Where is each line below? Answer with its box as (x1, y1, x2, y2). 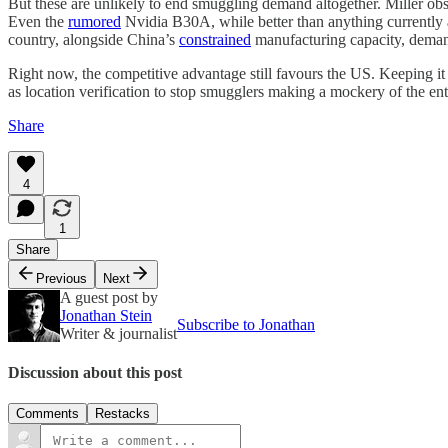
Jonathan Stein (60, 306, 152, 324)
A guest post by (60, 288, 158, 306)
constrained (179, 30, 251, 48)
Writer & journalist (60, 324, 177, 342)
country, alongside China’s (8, 30, 179, 48)
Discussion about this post (8, 363, 182, 381)
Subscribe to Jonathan (177, 315, 315, 333)
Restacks (95, 406, 150, 422)
